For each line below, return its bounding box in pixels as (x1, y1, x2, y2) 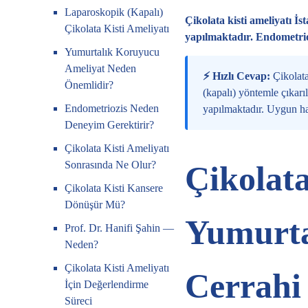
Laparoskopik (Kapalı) (65, 6, 164, 18)
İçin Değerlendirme (65, 278, 149, 290)
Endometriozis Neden (65, 102, 159, 114)
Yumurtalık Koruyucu (65, 46, 160, 58)
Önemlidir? (65, 79, 114, 91)
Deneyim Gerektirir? (65, 119, 155, 131)
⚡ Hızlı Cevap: (202, 70, 270, 82)
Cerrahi (184, 267, 301, 305)
